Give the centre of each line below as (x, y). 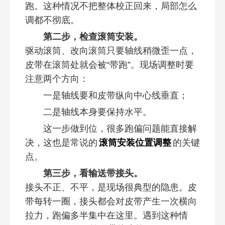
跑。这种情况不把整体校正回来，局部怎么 (111, 6)
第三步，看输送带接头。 (93, 173)
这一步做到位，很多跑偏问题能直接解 (120, 129)
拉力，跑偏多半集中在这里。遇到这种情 (106, 215)
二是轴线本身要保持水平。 (97, 112)
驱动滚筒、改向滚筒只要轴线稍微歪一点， (111, 51)
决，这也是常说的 (61, 143)
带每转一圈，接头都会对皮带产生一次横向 (111, 201)
